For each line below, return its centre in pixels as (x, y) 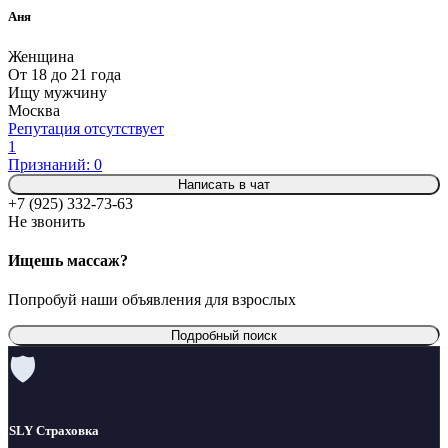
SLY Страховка (54, 431)
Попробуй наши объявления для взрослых (152, 300)
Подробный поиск (224, 336)
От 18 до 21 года (64, 74)
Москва (34, 110)
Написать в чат (224, 184)
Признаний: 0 (55, 164)
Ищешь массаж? (68, 260)
